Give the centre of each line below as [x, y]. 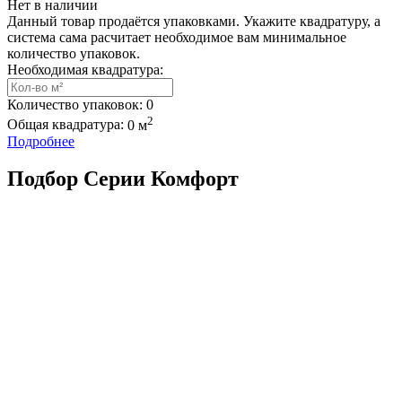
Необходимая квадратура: [85, 70]
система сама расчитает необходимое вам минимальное [177, 38]
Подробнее [41, 141]
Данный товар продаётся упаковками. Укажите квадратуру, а [194, 22]
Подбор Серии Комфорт [123, 179]
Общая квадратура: [66, 125]
